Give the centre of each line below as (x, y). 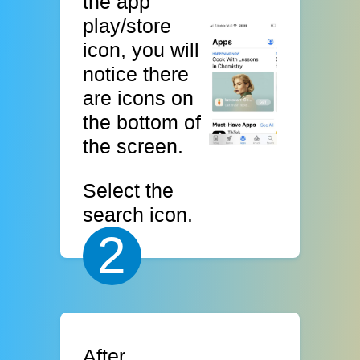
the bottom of (142, 122)
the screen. (133, 146)
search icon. (138, 215)
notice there (136, 74)
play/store (127, 25)
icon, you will (141, 49)
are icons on (139, 98)
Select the (129, 191)
